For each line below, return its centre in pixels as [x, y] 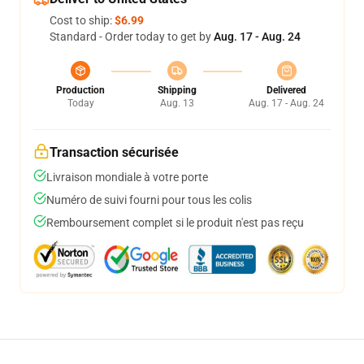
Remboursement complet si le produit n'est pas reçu [175, 223]
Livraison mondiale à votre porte [127, 177]
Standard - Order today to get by [132, 37]
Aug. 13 [177, 103]
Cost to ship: [82, 20]
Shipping [177, 90]
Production [80, 90]
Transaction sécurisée [114, 152]
